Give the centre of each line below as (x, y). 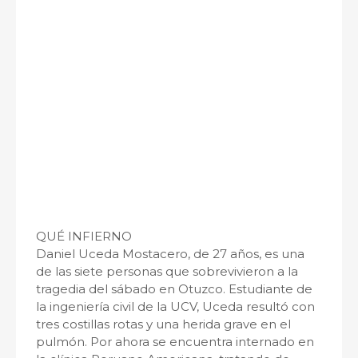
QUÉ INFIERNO (84, 236)
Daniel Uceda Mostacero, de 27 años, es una (170, 254)
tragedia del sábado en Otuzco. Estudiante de (174, 289)
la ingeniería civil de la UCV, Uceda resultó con (175, 306)
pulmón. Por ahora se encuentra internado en (175, 342)
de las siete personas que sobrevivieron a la (167, 271)
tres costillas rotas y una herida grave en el (163, 324)
